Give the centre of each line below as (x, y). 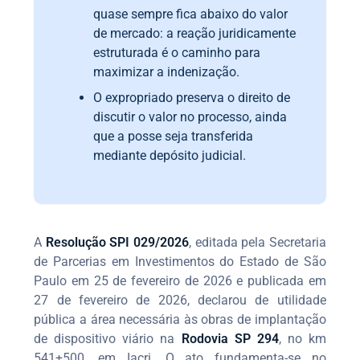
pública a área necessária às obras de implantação (180, 319)
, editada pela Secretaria (258, 242)
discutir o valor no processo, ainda (190, 117)
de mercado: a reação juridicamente (195, 33)
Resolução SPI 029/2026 (117, 242)
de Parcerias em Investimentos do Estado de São (180, 261)
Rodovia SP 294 (230, 338)
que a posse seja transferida (174, 136)
